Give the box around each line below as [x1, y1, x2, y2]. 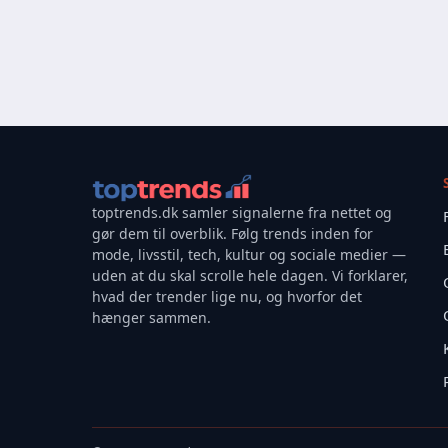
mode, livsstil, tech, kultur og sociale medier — [92, 245, 406, 265]
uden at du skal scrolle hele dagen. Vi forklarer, [92, 266, 408, 286]
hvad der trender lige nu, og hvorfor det [92, 287, 362, 307]
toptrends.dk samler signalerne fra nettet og [92, 203, 392, 223]
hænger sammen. [92, 308, 211, 328]
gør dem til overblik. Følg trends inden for [92, 224, 373, 244]
